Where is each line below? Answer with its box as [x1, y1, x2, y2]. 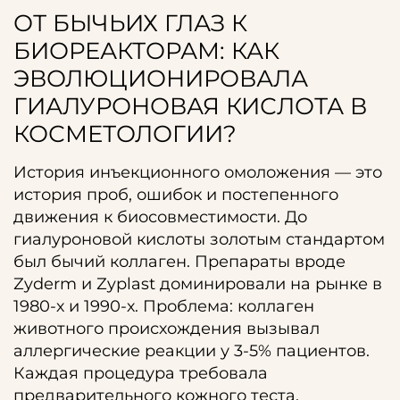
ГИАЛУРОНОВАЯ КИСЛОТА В [13, 92, 367, 121]
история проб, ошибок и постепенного [13, 185, 338, 204]
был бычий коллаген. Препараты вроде [13, 252, 346, 271]
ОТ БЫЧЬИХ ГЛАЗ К [13, 9, 247, 37]
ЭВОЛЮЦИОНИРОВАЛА [13, 64, 308, 93]
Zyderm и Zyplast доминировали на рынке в [13, 274, 382, 294]
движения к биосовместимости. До [13, 207, 307, 227]
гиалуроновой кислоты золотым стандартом [13, 229, 385, 249]
